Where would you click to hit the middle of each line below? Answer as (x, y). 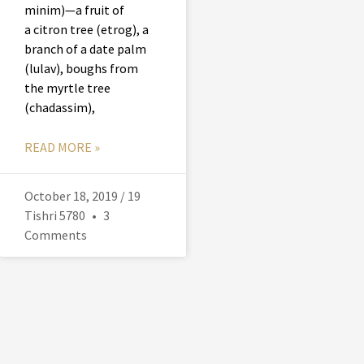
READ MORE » (62, 147)
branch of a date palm (85, 49)
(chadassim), (60, 108)
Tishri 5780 (56, 216)
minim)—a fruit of (74, 10)
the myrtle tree (67, 88)
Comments (56, 235)
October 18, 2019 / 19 (82, 196)
